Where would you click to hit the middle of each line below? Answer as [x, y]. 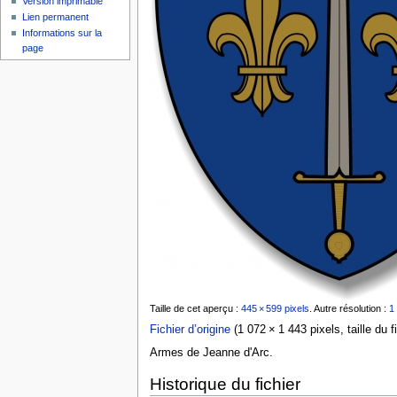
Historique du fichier [225, 384]
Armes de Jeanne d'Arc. [211, 352]
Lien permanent [56, 17]
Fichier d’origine [190, 330]
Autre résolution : [351, 309]
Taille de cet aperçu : [195, 309]
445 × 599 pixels [275, 309]
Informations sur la [62, 33]
